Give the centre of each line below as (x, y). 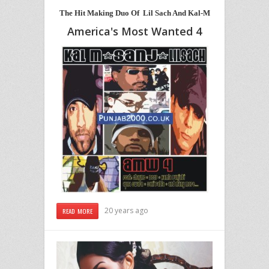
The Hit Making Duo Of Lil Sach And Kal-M (134, 13)
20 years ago (127, 211)
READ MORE (78, 211)
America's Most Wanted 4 (134, 32)
